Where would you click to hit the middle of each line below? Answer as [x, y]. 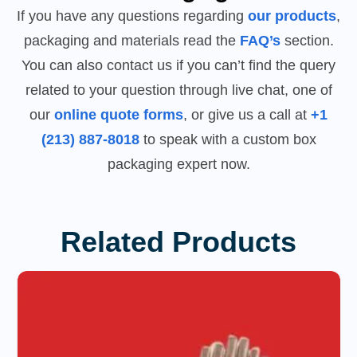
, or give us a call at [247, 115]
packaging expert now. [178, 165]
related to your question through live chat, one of [178, 90]
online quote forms [119, 115]
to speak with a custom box [228, 140]
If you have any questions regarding [132, 16]
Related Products [178, 242]
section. [307, 41]
